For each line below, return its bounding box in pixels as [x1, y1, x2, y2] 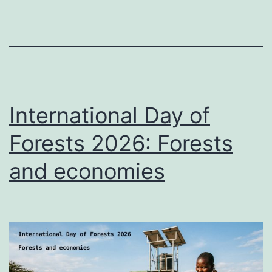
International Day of [9, 101, 210, 129]
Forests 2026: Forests [9, 129, 233, 157]
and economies [9, 157, 165, 185]
